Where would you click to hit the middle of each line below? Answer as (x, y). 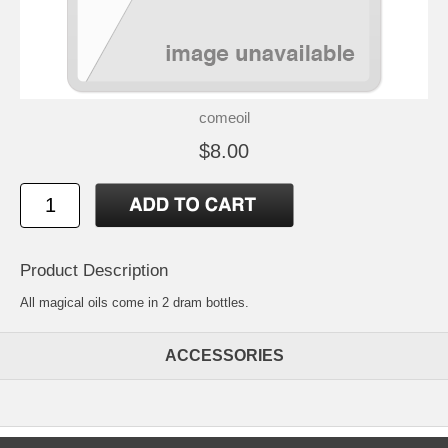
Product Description (94, 271)
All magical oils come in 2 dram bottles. (134, 303)
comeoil (224, 118)
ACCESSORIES (224, 356)
